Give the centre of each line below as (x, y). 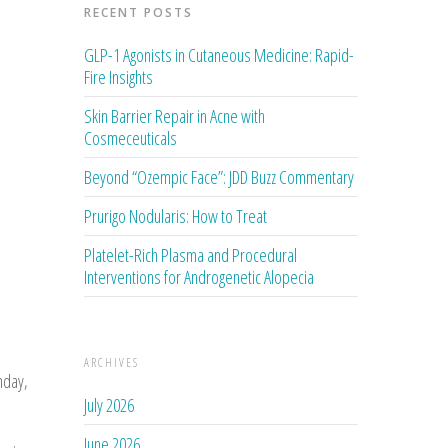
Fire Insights (119, 76)
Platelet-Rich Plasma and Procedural (191, 254)
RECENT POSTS (139, 12)
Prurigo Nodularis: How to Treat (176, 215)
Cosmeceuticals (131, 137)
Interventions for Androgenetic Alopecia (199, 276)
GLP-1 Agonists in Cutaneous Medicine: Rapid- (219, 54)
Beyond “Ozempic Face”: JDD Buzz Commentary (219, 176)
